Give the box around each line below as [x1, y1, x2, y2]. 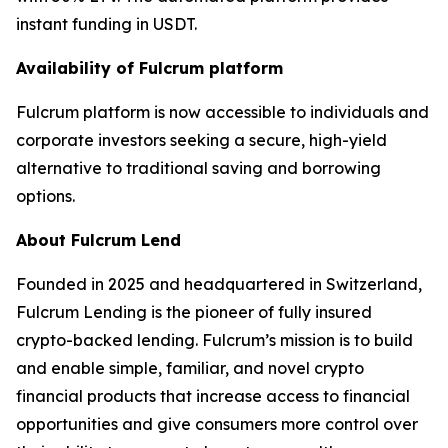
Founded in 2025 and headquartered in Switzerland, [16, 274, 422, 295]
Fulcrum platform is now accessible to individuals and [16, 102, 429, 123]
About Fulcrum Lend [16, 230, 181, 251]
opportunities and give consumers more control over [16, 414, 418, 435]
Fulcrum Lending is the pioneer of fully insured [16, 302, 372, 323]
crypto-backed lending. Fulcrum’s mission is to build [16, 330, 413, 351]
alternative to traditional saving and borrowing [16, 158, 381, 179]
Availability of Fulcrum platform [16, 58, 283, 79]
